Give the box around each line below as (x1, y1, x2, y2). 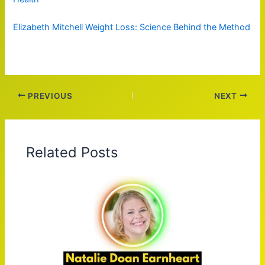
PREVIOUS (25, 91, 73, 101)
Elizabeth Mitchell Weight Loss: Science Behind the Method (13, 22, 251, 33)
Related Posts (26, 143, 118, 161)
